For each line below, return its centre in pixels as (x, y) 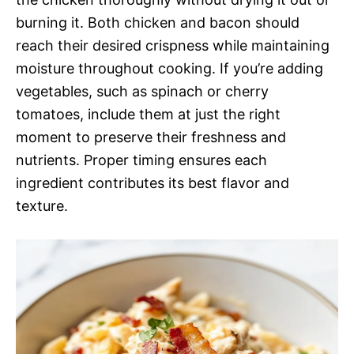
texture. (42, 206)
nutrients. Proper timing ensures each (141, 160)
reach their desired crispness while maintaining (173, 45)
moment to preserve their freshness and (151, 137)
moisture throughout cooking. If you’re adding (169, 68)
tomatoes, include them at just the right (148, 114)
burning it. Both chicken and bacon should (158, 23)
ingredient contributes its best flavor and (153, 183)
